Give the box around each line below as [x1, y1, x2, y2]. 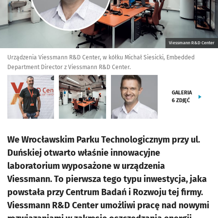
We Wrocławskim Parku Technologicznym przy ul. [7, 134, 200, 145]
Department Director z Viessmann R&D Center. [7, 64, 131, 71]
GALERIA [172, 90, 192, 96]
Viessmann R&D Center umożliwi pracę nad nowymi [7, 200, 209, 211]
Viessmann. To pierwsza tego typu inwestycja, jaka [7, 174, 207, 184]
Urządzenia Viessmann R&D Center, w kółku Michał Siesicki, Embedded [7, 54, 195, 61]
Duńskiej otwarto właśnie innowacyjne [7, 147, 160, 158]
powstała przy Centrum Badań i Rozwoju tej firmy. [7, 187, 203, 198]
